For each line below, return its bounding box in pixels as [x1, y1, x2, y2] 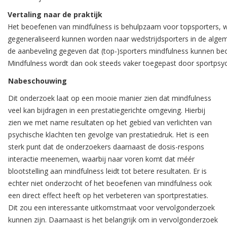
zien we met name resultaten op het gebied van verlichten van [8, 118, 212, 127]
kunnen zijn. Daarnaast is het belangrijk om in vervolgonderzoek [8, 215, 218, 224]
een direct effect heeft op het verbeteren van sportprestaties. [8, 191, 208, 200]
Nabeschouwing [8, 76, 67, 86]
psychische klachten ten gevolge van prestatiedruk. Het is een [8, 130, 209, 139]
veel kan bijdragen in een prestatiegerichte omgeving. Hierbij [8, 105, 205, 115]
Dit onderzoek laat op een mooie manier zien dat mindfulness [8, 93, 211, 103]
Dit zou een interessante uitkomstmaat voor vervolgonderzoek [8, 203, 215, 212]
